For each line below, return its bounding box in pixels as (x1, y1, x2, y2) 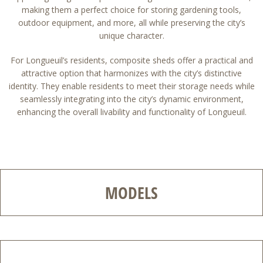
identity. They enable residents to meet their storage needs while (8, 80, 255, 92)
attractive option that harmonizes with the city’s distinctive (21, 68, 242, 79)
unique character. (99, 30, 164, 41)
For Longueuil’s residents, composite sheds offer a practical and (10, 55, 253, 66)
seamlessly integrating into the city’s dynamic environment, (19, 93, 244, 104)
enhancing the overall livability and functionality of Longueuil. (16, 106, 247, 117)
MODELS (105, 181, 158, 204)
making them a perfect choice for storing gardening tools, (22, 4, 241, 15)
